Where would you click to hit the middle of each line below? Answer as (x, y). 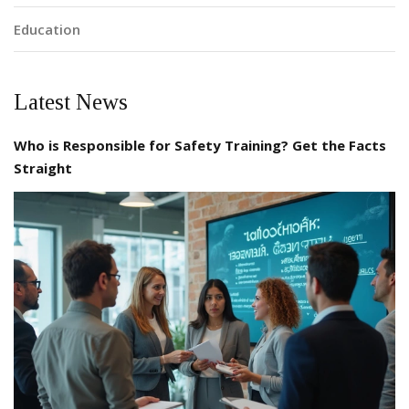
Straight (43, 168)
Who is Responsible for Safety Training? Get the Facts (200, 146)
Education (47, 30)
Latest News (71, 102)
